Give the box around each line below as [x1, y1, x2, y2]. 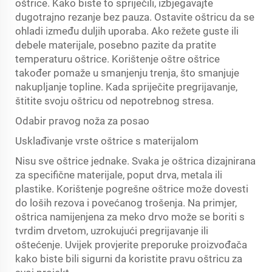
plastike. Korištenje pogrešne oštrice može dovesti [15, 183, 248, 195]
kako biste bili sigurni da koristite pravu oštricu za [15, 253, 242, 265]
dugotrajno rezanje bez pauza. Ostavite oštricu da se [15, 11, 254, 23]
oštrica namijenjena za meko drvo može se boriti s [15, 211, 245, 223]
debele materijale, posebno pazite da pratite [15, 39, 216, 51]
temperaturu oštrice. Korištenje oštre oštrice [15, 53, 220, 65]
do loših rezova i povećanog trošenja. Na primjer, [15, 197, 237, 209]
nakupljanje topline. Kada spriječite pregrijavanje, [15, 81, 237, 93]
